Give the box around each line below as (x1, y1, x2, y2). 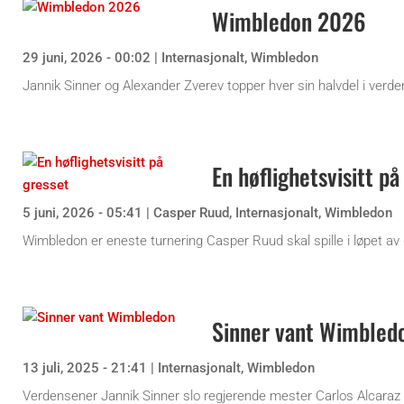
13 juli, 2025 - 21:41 (23, 359, 147, 376)
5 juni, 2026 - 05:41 (23, 204, 142, 221)
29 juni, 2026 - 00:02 (23, 49, 151, 66)
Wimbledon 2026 (212, 3, 366, 39)
